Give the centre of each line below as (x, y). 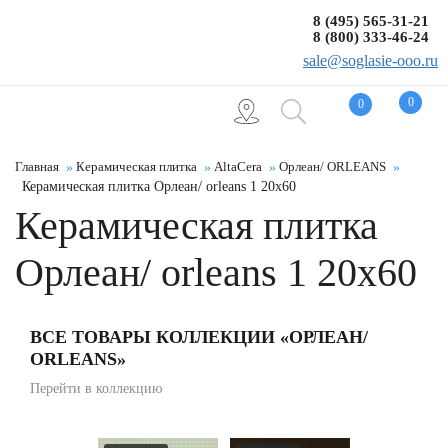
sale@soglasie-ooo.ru (370, 60)
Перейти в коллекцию (96, 388)
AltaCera (238, 166)
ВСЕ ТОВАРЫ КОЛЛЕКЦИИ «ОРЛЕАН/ (199, 337)
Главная (37, 166)
